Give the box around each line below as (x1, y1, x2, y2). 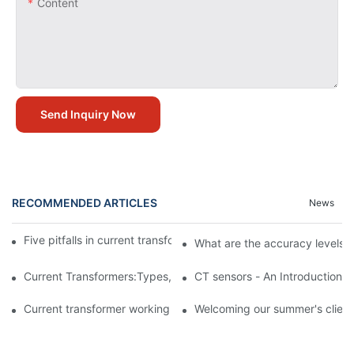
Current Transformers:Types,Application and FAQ (24, 269, 277, 284)
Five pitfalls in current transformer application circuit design (24, 233, 330, 247)
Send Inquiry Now (40, 107, 136, 121)
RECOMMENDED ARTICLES (12, 196, 157, 210)
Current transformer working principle (24, 302, 217, 316)
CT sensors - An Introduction (194, 269, 342, 284)
